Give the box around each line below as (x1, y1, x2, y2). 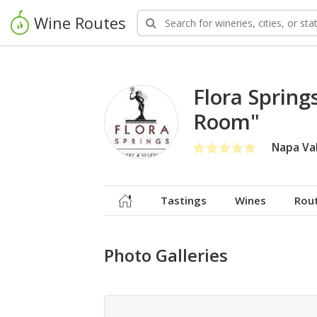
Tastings (161, 193, 207, 207)
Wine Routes (34, 11, 126, 33)
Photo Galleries (104, 244, 228, 267)
